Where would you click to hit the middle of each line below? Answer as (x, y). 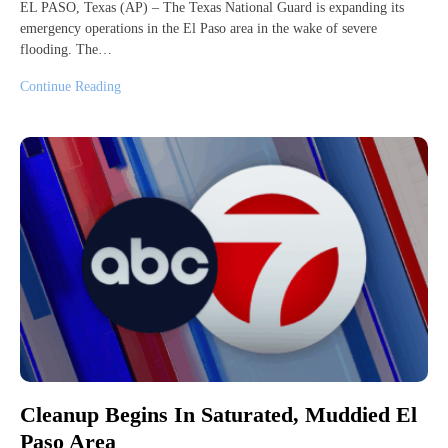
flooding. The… (66, 50)
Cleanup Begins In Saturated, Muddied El (218, 415)
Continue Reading (70, 87)
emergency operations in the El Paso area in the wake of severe (198, 29)
